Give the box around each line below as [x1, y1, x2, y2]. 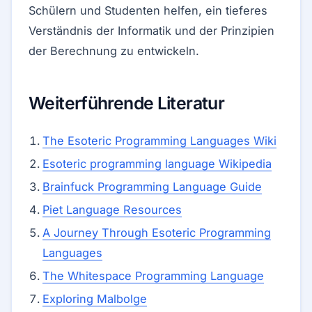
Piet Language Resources [42, 203, 182, 217]
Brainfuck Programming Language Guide [42, 180, 262, 194]
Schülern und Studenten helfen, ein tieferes [29, 3, 267, 17]
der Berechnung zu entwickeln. [29, 44, 199, 58]
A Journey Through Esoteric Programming [42, 226, 271, 240]
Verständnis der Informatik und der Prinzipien [29, 24, 274, 38]
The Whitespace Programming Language [42, 269, 264, 283]
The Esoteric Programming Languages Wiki [42, 134, 276, 148]
